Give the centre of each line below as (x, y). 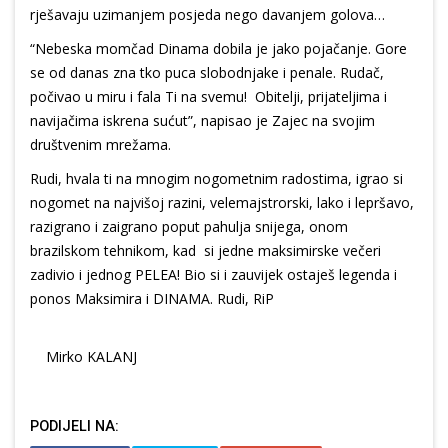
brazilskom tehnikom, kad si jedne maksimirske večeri (205, 251)
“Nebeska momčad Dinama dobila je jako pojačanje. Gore (218, 49)
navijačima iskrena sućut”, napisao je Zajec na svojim (202, 121)
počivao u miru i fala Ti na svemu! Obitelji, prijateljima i (208, 97)
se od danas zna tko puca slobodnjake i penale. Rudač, (207, 73)
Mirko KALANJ (83, 357)
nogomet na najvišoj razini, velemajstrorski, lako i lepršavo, (222, 203)
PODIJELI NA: (74, 427)
